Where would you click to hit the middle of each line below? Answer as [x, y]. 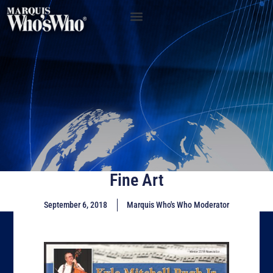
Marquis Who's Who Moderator [178, 205]
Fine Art [136, 180]
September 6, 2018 [76, 205]
